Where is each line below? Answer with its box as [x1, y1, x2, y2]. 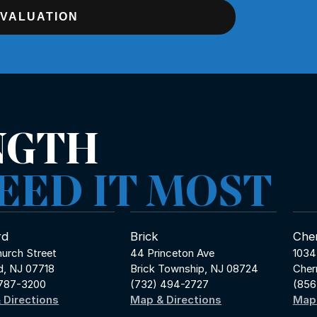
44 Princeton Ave [130, 247, 215, 260]
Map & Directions [130, 294, 222, 307]
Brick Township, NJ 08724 [130, 263, 259, 276]
